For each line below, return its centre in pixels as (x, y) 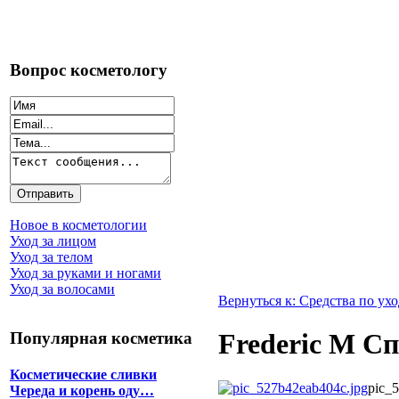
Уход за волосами (62, 289)
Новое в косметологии (78, 225)
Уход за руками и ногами (85, 273)
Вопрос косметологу (89, 69)
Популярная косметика (101, 338)
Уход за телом (51, 257)
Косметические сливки (83, 375)
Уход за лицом (53, 241)
